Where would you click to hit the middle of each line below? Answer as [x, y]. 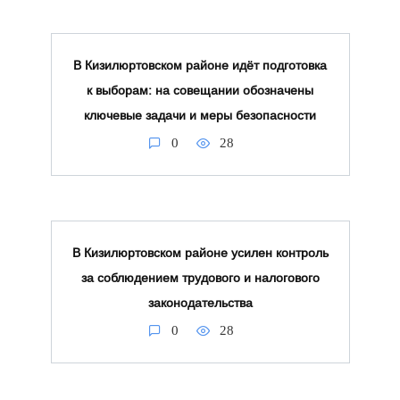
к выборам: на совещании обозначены [200, 91]
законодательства [200, 303]
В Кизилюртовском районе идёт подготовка [200, 66]
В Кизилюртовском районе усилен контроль [200, 253]
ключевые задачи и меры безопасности [200, 116]
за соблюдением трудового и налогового [200, 278]
